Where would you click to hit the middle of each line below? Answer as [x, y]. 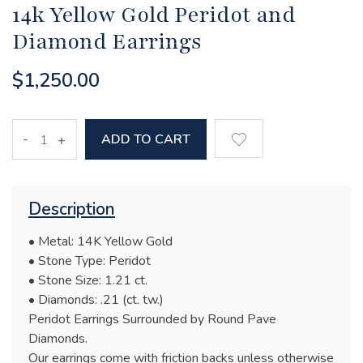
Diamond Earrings [107, 42]
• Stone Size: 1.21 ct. [88, 281]
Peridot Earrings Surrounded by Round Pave [152, 320]
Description [72, 209]
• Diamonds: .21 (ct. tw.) [96, 300]
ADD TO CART [146, 140]
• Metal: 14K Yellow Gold [100, 242]
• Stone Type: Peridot [90, 261]
